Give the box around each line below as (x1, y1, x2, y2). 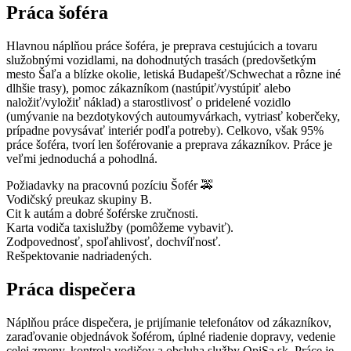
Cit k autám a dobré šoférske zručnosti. (6, 206, 198, 220)
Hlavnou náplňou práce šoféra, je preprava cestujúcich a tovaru (6, 38, 317, 52)
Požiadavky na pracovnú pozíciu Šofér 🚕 (6, 178, 213, 192)
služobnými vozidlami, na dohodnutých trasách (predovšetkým (6, 52, 316, 67)
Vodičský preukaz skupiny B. (6, 192, 152, 206)
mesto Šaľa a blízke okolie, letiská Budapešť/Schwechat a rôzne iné (6, 67, 341, 81)
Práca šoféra (6, 2, 108, 23)
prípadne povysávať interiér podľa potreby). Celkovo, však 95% (6, 123, 324, 137)
